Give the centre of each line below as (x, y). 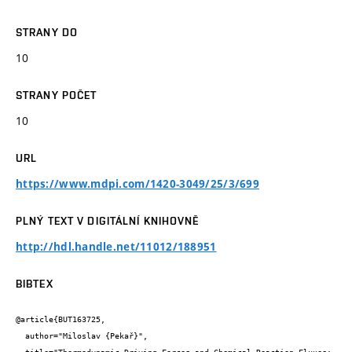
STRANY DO (47, 32)
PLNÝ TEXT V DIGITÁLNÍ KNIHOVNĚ (108, 220)
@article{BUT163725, (60, 320)
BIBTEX (35, 283)
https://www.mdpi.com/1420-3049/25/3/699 (137, 183)
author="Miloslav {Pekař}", (20, 336)
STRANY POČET (57, 95)
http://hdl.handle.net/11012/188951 (116, 246)
